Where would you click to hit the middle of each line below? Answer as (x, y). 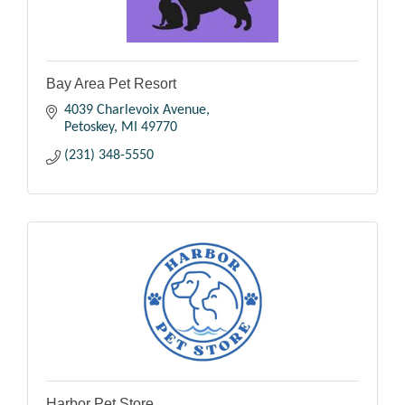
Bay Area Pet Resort (111, 84)
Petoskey (89, 128)
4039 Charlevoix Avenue (135, 111)
